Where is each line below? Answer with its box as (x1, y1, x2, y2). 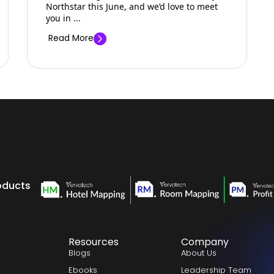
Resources (68, 235, 119, 250)
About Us (181, 247, 217, 259)
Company (181, 235, 229, 250)
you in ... (46, 12, 81, 24)
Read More (48, 31, 94, 44)
